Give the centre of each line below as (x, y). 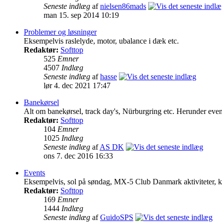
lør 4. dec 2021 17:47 (77, 86)
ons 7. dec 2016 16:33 (78, 156)
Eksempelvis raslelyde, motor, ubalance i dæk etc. (101, 41)
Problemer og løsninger (60, 32)
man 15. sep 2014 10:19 (81, 15)
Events (34, 173)
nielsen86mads (123, 6)
